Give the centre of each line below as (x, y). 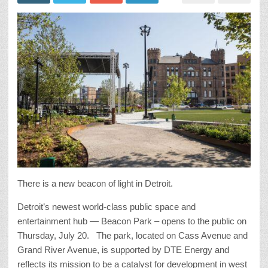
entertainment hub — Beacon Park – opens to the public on (132, 221)
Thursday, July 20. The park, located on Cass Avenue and (133, 236)
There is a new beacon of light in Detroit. (95, 184)
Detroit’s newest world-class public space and (106, 207)
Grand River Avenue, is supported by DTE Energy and (123, 250)
